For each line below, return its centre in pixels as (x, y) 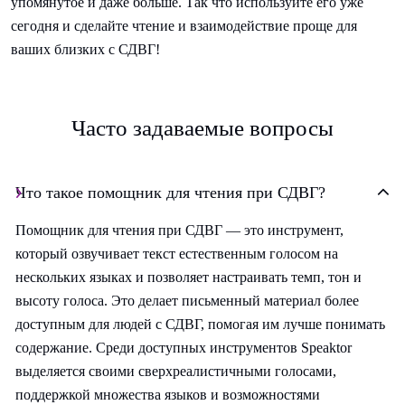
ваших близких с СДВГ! (85, 50)
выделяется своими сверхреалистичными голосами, (176, 372)
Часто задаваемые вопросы (202, 128)
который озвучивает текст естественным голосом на (177, 254)
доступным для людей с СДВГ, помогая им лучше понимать (200, 325)
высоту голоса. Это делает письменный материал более (187, 301)
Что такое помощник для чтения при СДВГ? (170, 193)
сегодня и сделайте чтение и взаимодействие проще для (184, 26)
